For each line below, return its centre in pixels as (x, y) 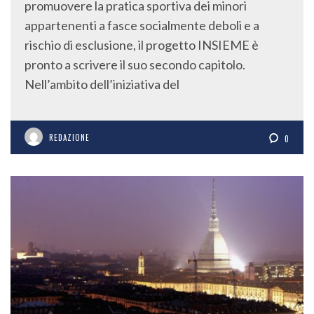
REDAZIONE (69, 138)
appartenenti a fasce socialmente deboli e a (142, 26)
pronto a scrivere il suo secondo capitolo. (135, 65)
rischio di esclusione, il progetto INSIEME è (142, 45)
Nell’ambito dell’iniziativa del (102, 84)
